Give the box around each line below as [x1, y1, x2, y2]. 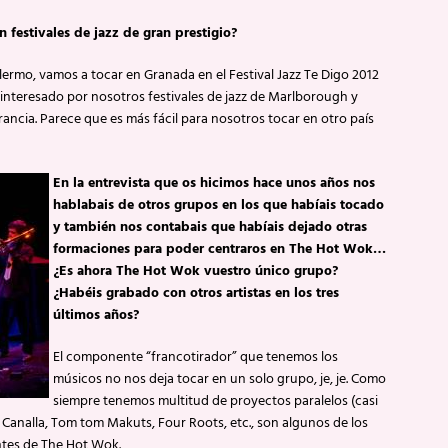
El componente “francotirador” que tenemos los [53, 345, 338, 369]
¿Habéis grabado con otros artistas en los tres [53, 281, 339, 305]
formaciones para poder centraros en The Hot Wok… [53, 237, 386, 261]
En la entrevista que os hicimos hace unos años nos [53, 171, 375, 195]
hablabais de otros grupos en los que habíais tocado [53, 193, 384, 217]
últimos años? [53, 303, 139, 327]
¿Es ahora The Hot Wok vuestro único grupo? [53, 259, 338, 283]
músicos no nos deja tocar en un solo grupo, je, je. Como [53, 367, 386, 391]
